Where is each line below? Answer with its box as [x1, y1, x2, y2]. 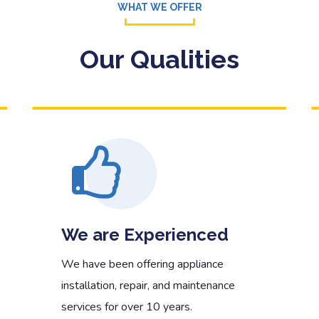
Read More [210, 28, 271, 41]
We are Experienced [61, 224, 229, 245]
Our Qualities [80, 44, 239, 74]
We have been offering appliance [61, 256, 224, 272]
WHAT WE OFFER [117, 1, 202, 13]
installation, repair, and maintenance [61, 278, 235, 293]
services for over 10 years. [61, 299, 192, 315]
